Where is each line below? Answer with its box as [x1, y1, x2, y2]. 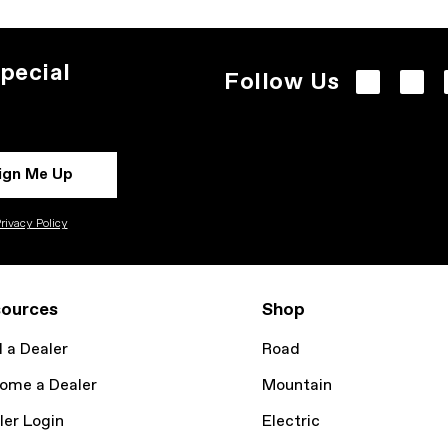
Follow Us [224, 66, 340, 98]
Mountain [262, 375, 332, 396]
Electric [262, 411, 320, 432]
